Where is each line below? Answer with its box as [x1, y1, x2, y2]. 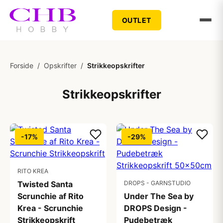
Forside [10, 61, 33, 70]
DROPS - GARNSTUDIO [124, 179, 191, 187]
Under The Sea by [124, 191, 194, 201]
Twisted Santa [17, 179, 73, 189]
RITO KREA [17, 167, 48, 175]
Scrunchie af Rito [17, 191, 84, 201]
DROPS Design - [124, 203, 187, 213]
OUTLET [121, 15, 151, 24]
